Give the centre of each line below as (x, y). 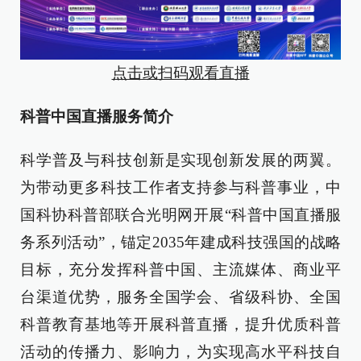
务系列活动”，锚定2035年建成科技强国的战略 (180, 242)
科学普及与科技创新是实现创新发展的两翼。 (180, 160)
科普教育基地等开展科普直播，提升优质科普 (180, 324)
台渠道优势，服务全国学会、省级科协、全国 (180, 297)
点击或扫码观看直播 (180, 73)
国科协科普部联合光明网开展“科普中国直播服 (180, 214)
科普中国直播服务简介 (97, 116)
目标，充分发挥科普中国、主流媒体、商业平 (180, 269)
